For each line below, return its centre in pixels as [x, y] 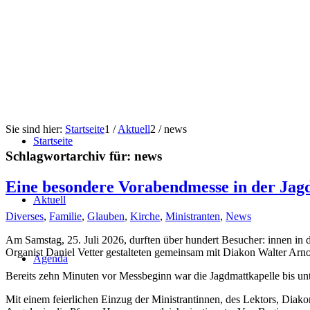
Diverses [25, 216]
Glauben [106, 216]
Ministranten [193, 216]
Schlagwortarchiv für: [70, 156]
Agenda [51, 258]
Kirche [145, 216]
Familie [65, 216]
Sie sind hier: [34, 129]
